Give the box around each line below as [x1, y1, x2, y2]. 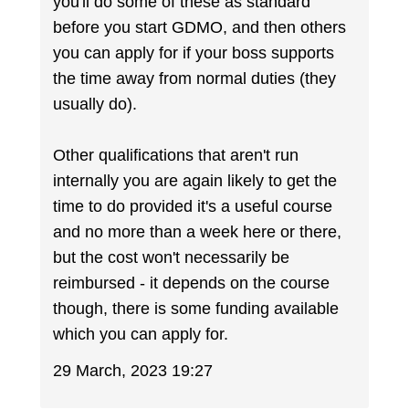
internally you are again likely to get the [53, 171, 338, 190]
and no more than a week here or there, [53, 222, 342, 241]
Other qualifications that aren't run [53, 145, 299, 164]
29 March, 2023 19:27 [53, 362, 214, 381]
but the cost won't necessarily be [53, 247, 290, 267]
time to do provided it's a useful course [53, 196, 333, 215]
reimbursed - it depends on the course [53, 273, 330, 292]
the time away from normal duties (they [53, 68, 337, 88]
